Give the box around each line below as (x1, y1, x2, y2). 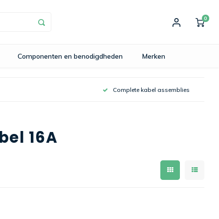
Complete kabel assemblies (112, 86, 190, 93)
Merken (142, 51, 165, 61)
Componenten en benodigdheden (18, 51, 123, 61)
